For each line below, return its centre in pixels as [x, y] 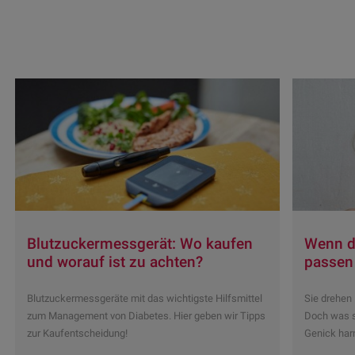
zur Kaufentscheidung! [77, 333]
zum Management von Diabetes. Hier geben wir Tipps [146, 315]
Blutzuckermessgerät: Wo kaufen [140, 243]
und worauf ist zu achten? [115, 261]
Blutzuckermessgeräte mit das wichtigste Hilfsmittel [145, 298]
